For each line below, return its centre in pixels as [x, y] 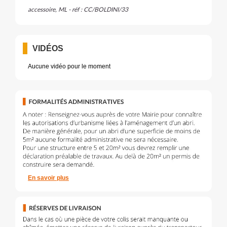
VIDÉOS [48, 48]
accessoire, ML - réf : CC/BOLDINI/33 [78, 10]
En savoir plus [48, 178]
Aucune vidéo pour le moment [69, 66]
